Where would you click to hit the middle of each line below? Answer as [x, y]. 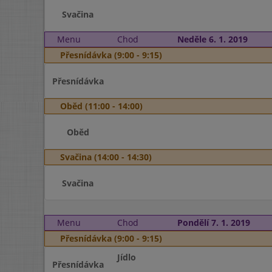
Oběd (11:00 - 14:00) [101, 106]
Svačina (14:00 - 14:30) [106, 157]
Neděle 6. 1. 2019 [212, 39]
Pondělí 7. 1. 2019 [213, 223]
